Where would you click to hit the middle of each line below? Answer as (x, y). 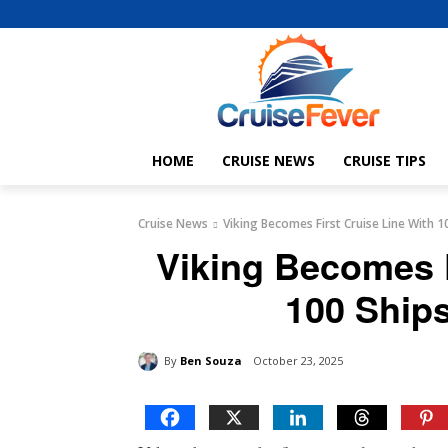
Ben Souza (211, 360)
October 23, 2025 (298, 361)
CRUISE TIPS (384, 161)
